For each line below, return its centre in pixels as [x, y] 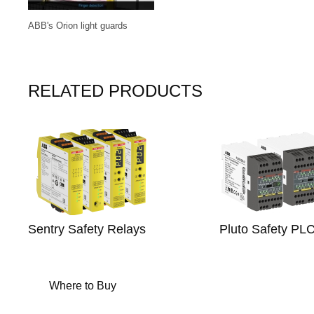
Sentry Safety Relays [87, 229]
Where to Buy [83, 285]
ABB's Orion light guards [78, 26]
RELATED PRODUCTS [115, 90]
